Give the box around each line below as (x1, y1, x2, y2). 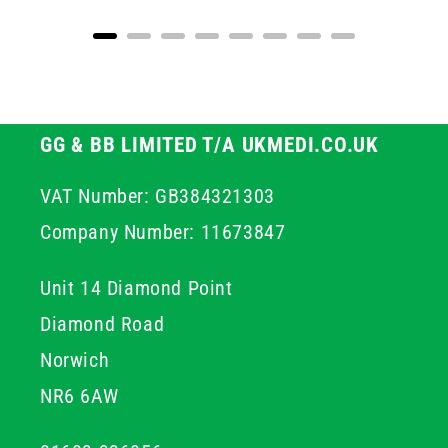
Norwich (40, 348, 110, 372)
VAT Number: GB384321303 (40, 184, 275, 208)
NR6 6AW (40, 384, 119, 408)
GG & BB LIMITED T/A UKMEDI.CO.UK (40, 133, 379, 157)
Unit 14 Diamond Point (40, 276, 233, 300)
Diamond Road (40, 312, 165, 336)
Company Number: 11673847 (40, 220, 286, 244)
